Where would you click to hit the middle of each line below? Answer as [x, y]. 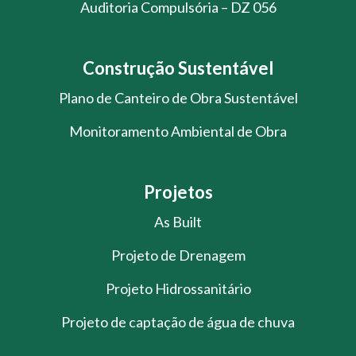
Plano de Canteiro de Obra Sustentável [178, 98]
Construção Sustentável [178, 68]
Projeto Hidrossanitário [178, 289]
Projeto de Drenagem [178, 255]
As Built [178, 222]
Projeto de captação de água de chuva [178, 322]
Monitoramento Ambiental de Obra [178, 132]
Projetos [178, 192]
